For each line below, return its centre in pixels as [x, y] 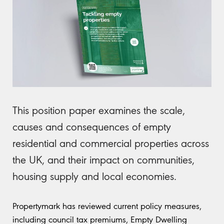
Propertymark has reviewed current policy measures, [107, 206]
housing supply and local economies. [94, 176]
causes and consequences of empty [92, 126]
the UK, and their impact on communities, [103, 159]
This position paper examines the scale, [99, 110]
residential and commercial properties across [111, 143]
